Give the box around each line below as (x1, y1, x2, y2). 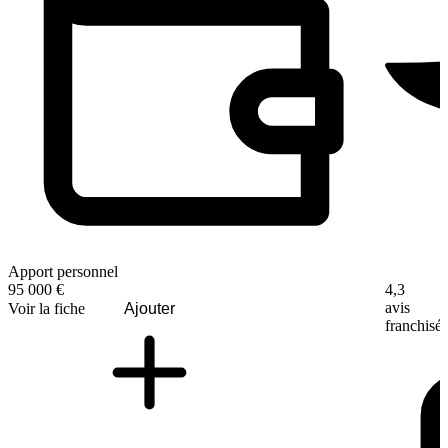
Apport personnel (8, 262, 118, 280)
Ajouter (124, 299, 175, 317)
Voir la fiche (8, 299, 85, 317)
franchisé (384, 316, 442, 334)
